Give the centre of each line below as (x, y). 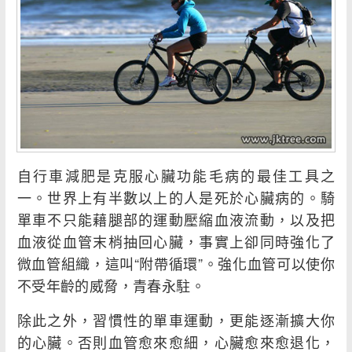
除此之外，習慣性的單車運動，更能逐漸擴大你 (176, 320)
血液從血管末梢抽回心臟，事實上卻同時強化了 (176, 242)
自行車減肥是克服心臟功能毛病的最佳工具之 (176, 176)
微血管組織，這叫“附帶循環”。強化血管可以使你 (176, 264)
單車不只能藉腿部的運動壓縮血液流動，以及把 (176, 220)
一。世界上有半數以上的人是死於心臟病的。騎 (176, 198)
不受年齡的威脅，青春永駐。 (111, 286)
